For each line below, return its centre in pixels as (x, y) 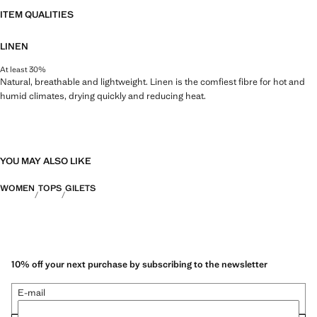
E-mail (31, 293)
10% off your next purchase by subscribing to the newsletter (139, 265)
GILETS (80, 188)
